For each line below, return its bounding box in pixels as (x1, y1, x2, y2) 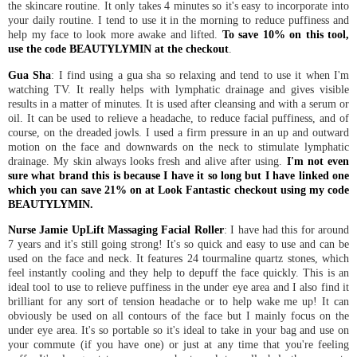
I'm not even (286, 154, 349, 167)
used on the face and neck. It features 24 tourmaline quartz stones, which (8, 251, 349, 265)
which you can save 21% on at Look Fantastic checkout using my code (8, 182, 349, 196)
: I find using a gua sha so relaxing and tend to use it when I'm (51, 68, 349, 81)
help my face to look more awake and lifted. (8, 28, 222, 41)
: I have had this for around (223, 222, 350, 236)
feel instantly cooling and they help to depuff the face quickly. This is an (8, 265, 349, 279)
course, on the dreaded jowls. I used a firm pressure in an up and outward (8, 125, 349, 139)
